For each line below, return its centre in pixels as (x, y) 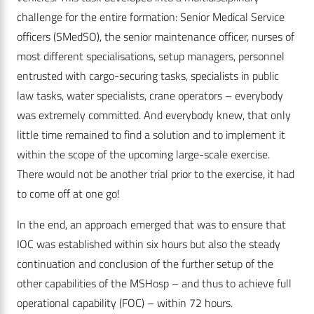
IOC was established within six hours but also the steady (149, 244)
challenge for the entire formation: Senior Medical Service (151, 17)
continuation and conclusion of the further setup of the (145, 264)
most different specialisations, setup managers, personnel (151, 56)
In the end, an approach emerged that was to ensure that (151, 225)
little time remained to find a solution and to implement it (151, 135)
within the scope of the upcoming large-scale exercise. (143, 155)
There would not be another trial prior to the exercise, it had (156, 174)
